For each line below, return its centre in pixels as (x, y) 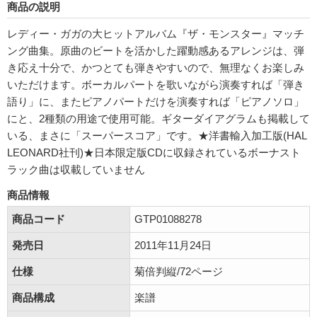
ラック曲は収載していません (76, 170)
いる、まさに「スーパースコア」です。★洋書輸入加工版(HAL (157, 136)
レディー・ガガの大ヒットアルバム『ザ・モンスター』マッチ (156, 34)
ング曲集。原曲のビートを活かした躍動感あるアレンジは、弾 (156, 51)
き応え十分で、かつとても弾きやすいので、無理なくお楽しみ (156, 68)
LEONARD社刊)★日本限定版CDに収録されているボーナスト (154, 153)
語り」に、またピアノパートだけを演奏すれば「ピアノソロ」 (156, 102)
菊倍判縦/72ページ (179, 272)
